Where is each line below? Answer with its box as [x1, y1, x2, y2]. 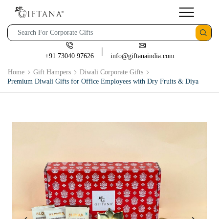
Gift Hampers [33, 68, 71, 76]
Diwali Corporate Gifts [80, 68, 143, 76]
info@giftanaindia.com [110, 52, 175, 60]
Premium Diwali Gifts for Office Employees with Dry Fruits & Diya [7, 77, 198, 85]
